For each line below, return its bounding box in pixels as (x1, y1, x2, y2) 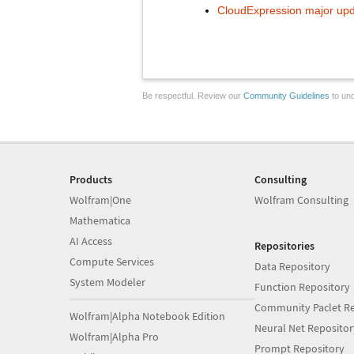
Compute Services (70, 254, 154, 269)
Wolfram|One (70, 193, 131, 207)
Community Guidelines (243, 91, 330, 100)
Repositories (254, 239, 314, 253)
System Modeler (70, 275, 145, 289)
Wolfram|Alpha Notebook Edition (70, 309, 225, 323)
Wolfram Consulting (254, 193, 348, 207)
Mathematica (70, 213, 130, 228)
